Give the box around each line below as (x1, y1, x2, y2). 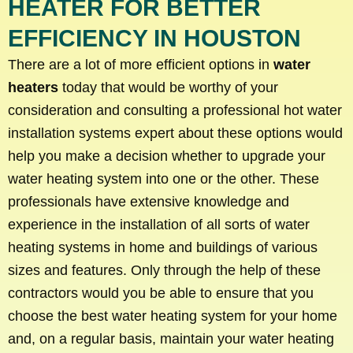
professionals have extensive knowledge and (8, 193, 289, 210)
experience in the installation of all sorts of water (8, 216, 310, 232)
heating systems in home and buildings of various (8, 239, 318, 255)
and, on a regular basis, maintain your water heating (8, 330, 334, 347)
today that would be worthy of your (58, 79, 278, 95)
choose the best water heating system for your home (8, 307, 337, 324)
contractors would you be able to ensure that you (8, 284, 314, 301)
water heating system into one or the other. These (8, 170, 319, 187)
